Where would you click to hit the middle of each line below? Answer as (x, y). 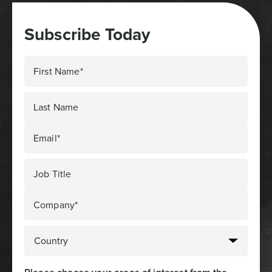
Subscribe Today (87, 34)
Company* (56, 205)
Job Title (53, 174)
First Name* (58, 71)
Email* (47, 138)
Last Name (56, 107)
